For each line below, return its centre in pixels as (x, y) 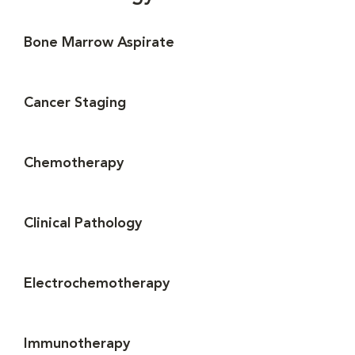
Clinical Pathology (83, 224)
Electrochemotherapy (97, 284)
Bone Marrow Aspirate (99, 43)
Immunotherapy (77, 344)
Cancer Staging (75, 103)
